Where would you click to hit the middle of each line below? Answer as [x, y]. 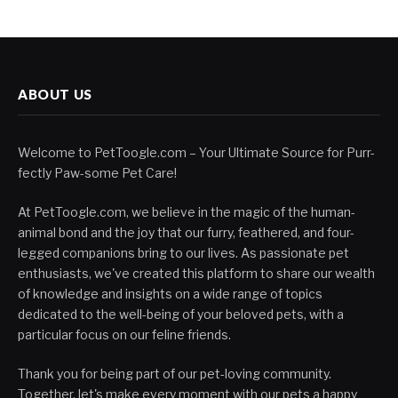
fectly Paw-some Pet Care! [97, 172]
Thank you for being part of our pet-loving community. [175, 373]
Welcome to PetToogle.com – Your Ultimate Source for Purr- [196, 152]
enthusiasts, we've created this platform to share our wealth [196, 273]
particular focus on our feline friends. [124, 334]
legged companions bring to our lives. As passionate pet [183, 252]
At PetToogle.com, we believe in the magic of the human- [187, 211]
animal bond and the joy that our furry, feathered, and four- [186, 232]
